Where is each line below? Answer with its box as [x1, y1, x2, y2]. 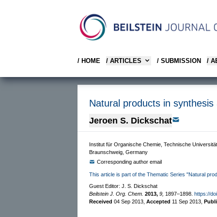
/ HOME [77, 57, 100, 64]
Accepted [146, 198, 172, 204]
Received [89, 198, 114, 204]
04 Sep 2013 [114, 198, 143, 204]
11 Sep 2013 [172, 198, 201, 204]
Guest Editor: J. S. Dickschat [89, 183, 157, 189]
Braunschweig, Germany [89, 149, 148, 155]
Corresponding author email [97, 158, 162, 165]
